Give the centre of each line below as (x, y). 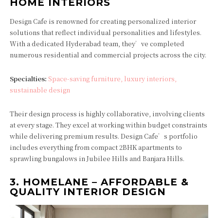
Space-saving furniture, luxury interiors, (112, 79)
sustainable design (40, 90)
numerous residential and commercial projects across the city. (108, 55)
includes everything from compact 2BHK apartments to (96, 147)
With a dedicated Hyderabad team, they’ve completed (97, 44)
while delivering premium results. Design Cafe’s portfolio (104, 136)
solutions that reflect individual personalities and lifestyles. (106, 33)
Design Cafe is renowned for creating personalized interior (103, 21)
